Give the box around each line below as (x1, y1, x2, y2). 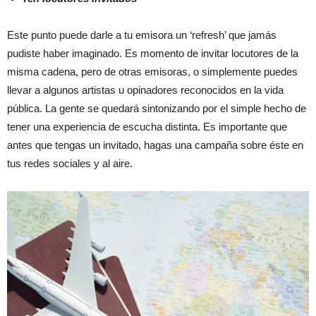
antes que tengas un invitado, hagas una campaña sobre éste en (7, 139, 303, 152)
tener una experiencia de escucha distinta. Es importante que (7, 121, 287, 133)
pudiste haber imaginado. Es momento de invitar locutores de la (7, 47, 298, 60)
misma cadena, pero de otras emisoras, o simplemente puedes (7, 66, 298, 78)
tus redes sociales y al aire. (7, 157, 133, 170)
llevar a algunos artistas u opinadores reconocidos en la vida (7, 84, 284, 97)
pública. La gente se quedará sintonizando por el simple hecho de (7, 102, 306, 115)
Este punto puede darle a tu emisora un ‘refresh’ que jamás (7, 29, 276, 42)
